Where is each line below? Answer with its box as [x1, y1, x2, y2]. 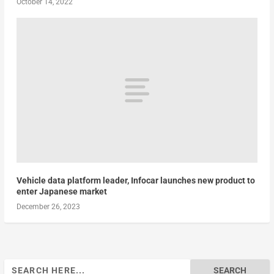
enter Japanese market [16, 186, 107, 196]
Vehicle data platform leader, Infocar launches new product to [16, 175, 255, 185]
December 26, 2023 [16, 202, 80, 211]
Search [3, 260, 30, 270]
